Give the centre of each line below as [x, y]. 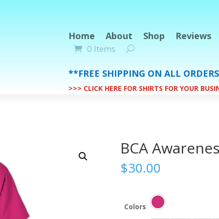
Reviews [194, 36]
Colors [135, 206]
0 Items [101, 49]
